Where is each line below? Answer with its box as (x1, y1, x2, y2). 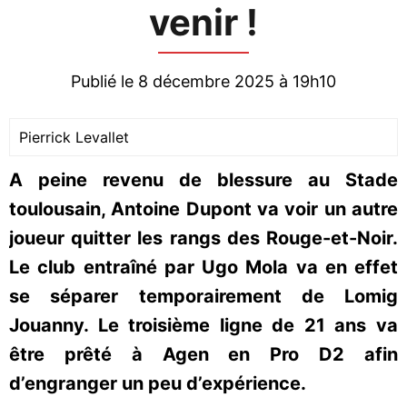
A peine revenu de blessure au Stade (9, 169, 398, 191)
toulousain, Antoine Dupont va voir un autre (9, 198, 398, 220)
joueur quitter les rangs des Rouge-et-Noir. (9, 227, 398, 249)
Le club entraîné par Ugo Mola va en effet (9, 256, 398, 278)
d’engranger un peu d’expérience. (9, 372, 306, 394)
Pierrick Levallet (19, 128, 129, 146)
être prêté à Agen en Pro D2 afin (9, 343, 398, 365)
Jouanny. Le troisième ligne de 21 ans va (9, 314, 398, 336)
